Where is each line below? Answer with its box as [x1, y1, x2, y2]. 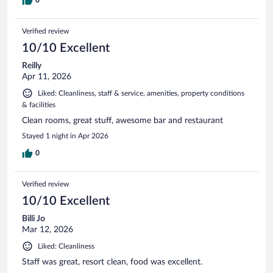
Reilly [22, 61, 41, 70]
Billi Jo [22, 214, 45, 223]
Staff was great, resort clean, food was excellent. [22, 257, 202, 266]
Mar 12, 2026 [22, 225, 73, 234]
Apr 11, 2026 [22, 72, 71, 81]
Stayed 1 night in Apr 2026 [22, 132, 108, 140]
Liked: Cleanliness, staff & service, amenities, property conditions [38, 89, 244, 97]
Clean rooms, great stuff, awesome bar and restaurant [22, 116, 223, 125]
